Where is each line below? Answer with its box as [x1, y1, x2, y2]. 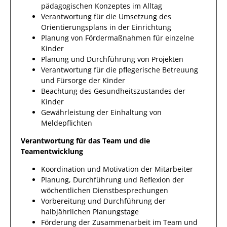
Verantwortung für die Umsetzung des [41, 12, 171, 21]
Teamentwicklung [21, 146, 83, 156]
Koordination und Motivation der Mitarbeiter [41, 164, 193, 174]
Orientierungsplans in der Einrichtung [41, 22, 171, 32]
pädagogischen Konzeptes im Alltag [41, 1, 162, 11]
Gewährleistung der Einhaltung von [41, 107, 162, 117]
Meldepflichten [41, 118, 92, 128]
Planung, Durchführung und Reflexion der [41, 175, 184, 184]
